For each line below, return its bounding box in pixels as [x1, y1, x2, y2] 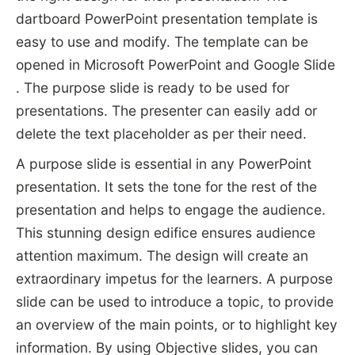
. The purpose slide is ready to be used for [15, 78, 289, 96]
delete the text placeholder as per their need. [15, 124, 307, 142]
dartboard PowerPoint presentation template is [15, 10, 318, 27]
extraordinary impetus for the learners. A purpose [15, 270, 333, 288]
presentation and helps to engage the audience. [15, 201, 326, 219]
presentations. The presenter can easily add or [15, 101, 317, 119]
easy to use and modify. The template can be [15, 32, 308, 50]
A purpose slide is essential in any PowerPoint [15, 155, 311, 173]
